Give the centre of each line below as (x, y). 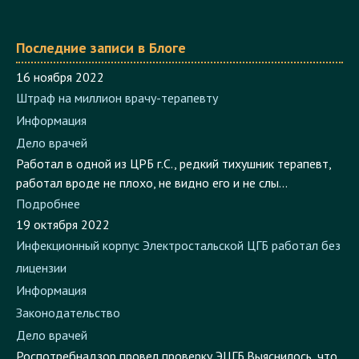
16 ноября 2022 (60, 104)
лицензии (41, 294)
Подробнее (48, 230)
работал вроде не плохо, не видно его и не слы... (152, 210)
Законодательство (68, 339)
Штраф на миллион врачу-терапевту (117, 125)
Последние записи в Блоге (101, 75)
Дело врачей (52, 169)
